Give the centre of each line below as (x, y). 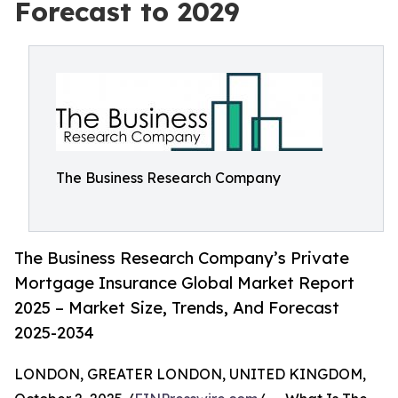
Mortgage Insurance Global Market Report (184, 283)
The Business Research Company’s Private (182, 258)
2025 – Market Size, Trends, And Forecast (177, 308)
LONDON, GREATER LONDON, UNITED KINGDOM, (190, 374)
